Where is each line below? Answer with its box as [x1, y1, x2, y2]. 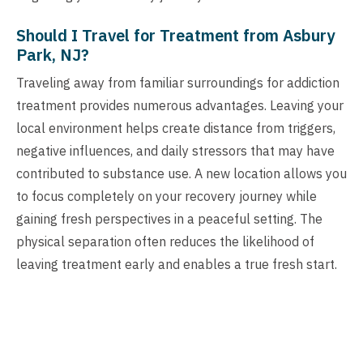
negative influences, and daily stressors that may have [16, 142, 335, 159]
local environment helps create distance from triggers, [16, 119, 335, 136]
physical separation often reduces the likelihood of [16, 233, 314, 250]
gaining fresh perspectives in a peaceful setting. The [16, 210, 322, 227]
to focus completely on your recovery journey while [16, 187, 317, 204]
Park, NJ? [16, 43, 89, 66]
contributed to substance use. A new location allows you [16, 164, 347, 181]
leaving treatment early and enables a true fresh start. [16, 255, 337, 272]
